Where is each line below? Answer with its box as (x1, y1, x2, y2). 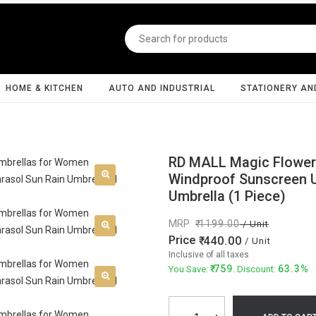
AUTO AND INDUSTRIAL (109, 83, 215, 93)
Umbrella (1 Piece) (169, 188, 286, 205)
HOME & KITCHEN (6, 83, 83, 93)
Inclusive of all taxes (169, 250, 249, 260)
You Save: (169, 264, 210, 274)
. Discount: (233, 264, 278, 274)
